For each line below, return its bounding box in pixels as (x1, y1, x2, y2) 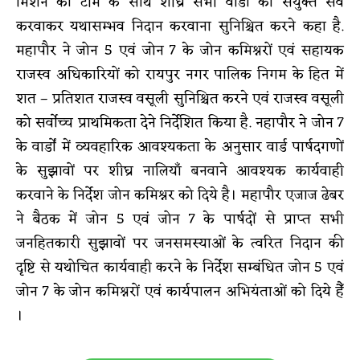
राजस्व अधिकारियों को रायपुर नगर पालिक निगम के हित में (16, 61, 344, 88)
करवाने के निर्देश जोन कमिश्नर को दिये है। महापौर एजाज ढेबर (16, 182, 344, 208)
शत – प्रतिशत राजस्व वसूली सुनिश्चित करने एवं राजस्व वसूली (16, 85, 344, 112)
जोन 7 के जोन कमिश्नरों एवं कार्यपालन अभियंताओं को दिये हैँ (16, 278, 344, 305)
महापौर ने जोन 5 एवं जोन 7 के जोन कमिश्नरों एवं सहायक (16, 37, 344, 63)
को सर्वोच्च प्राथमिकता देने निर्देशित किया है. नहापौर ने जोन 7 (16, 109, 344, 136)
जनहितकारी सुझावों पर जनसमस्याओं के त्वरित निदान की (16, 230, 344, 256)
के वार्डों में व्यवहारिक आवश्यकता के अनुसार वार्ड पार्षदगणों (16, 133, 344, 160)
